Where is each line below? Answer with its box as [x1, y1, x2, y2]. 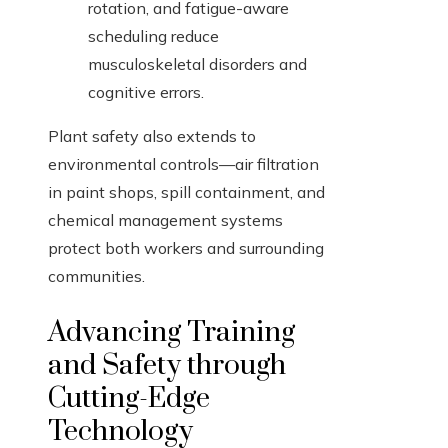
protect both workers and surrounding [48, 238, 324, 259]
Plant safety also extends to [48, 126, 256, 147]
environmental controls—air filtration [48, 154, 319, 175]
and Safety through [48, 348, 286, 384]
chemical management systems [48, 210, 283, 231]
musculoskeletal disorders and [88, 54, 307, 75]
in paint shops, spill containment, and [48, 182, 325, 203]
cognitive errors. [88, 82, 204, 103]
